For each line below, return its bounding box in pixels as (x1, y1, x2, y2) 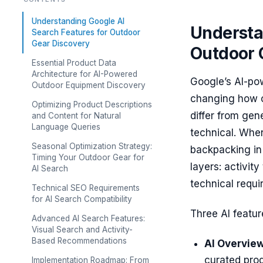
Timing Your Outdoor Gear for (32, 153, 144, 162)
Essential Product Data (32, 58, 116, 68)
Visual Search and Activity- (32, 225, 133, 234)
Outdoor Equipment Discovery (32, 80, 146, 90)
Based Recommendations (32, 236, 127, 245)
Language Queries (32, 122, 100, 131)
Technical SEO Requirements (32, 183, 140, 193)
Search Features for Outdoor (32, 28, 140, 37)
